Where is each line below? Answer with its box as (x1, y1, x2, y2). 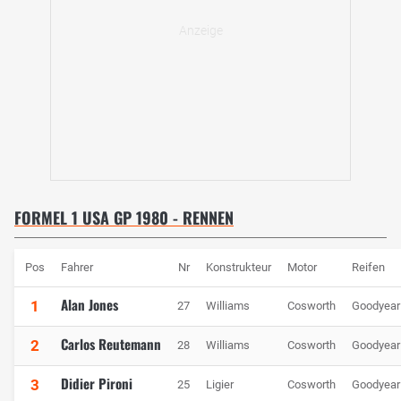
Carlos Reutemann (61, 333, 161, 354)
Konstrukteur (206, 260, 271, 274)
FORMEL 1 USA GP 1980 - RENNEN (14, 205, 234, 229)
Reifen (352, 260, 385, 274)
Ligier (206, 377, 234, 391)
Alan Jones (61, 294, 118, 314)
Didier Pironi (61, 372, 132, 393)
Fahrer (61, 260, 93, 274)
